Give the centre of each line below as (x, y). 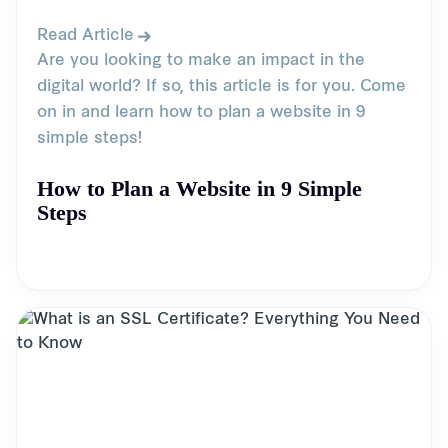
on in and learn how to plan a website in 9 (201, 113)
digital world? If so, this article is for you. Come (221, 87)
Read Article (85, 36)
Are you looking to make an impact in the (201, 61)
